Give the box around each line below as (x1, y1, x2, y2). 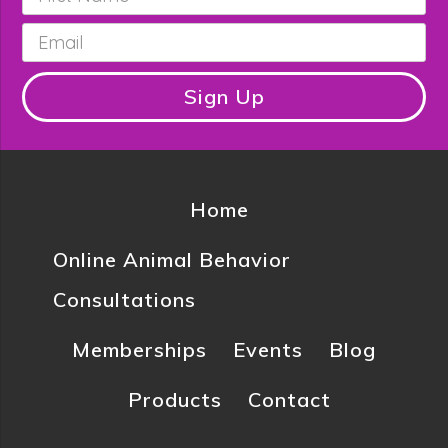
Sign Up (183, 83, 265, 109)
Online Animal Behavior (52, 246, 291, 272)
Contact (247, 386, 331, 412)
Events (233, 336, 303, 362)
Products (127, 386, 222, 412)
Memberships (72, 336, 207, 362)
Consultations (52, 286, 196, 312)
